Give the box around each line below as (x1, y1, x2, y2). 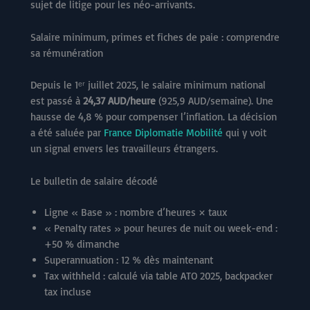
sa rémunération (30, 46, 103, 60)
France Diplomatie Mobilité (104, 125, 223, 139)
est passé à (30, 93, 83, 107)
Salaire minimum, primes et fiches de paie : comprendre (30, 30, 280, 44)
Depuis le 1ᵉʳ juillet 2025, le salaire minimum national (30, 77, 266, 91)
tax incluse (44, 285, 91, 299)
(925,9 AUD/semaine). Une (156, 93, 273, 107)
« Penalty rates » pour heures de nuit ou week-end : (44, 221, 277, 235)
